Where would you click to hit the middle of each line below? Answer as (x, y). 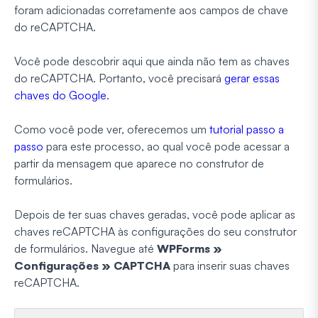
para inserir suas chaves (230, 265)
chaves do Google (60, 95)
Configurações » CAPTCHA (92, 265)
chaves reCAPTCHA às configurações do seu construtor (155, 231)
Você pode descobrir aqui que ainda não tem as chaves (152, 61)
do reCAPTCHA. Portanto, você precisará (119, 78)
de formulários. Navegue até (86, 248)
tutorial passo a (247, 129)
